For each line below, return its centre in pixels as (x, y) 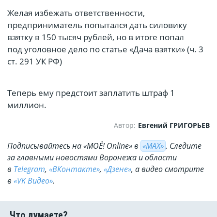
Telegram (29, 169)
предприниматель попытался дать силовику (97, 25)
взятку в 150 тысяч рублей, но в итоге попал (96, 37)
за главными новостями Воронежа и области (92, 158)
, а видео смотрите (168, 169)
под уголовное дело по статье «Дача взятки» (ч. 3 (105, 49)
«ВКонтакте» (74, 169)
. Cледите (184, 146)
